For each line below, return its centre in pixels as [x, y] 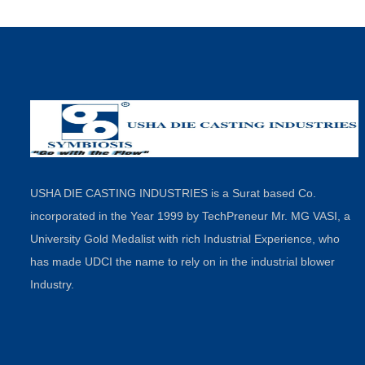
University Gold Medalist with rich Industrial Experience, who [185, 239]
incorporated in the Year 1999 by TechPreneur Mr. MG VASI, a [190, 216]
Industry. [52, 284]
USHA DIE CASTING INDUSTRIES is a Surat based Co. [173, 193]
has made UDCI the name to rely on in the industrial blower [182, 262]
